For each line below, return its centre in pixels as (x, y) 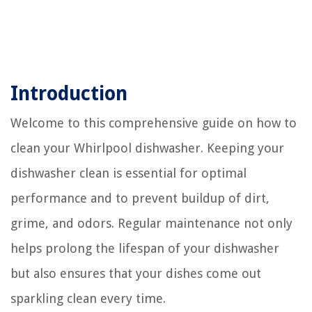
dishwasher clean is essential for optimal (128, 173)
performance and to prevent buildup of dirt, (140, 198)
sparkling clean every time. (88, 299)
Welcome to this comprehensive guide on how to (154, 123)
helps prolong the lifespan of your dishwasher (145, 249)
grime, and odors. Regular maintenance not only (151, 224)
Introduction (69, 94)
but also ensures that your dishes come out (136, 274)
